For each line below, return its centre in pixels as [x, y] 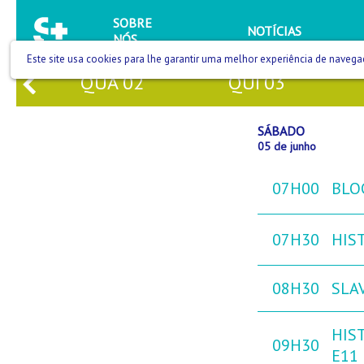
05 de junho [287, 147]
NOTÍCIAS [274, 31]
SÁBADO [281, 131]
